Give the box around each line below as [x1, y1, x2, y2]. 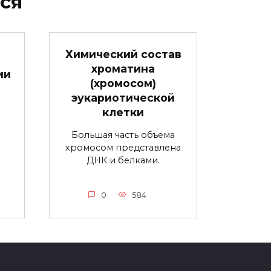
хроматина [91, 62, 155, 76]
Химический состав [65, 48, 181, 61]
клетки [102, 106, 144, 119]
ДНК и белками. [87, 155, 160, 166]
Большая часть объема [71, 129, 175, 141]
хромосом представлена [65, 142, 181, 154]
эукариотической [71, 91, 175, 105]
